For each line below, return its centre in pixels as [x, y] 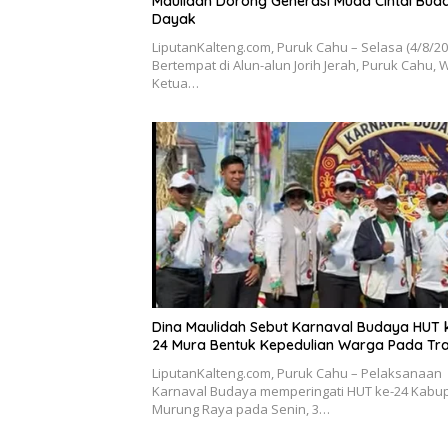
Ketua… [175, 83]
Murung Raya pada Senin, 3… [241, 408]
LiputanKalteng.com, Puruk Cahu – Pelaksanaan [297, 372]
